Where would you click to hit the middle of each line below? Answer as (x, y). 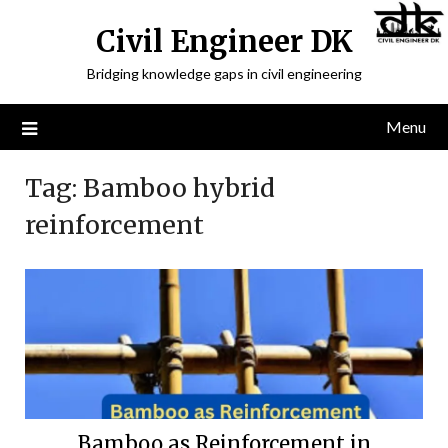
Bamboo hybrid (179, 188)
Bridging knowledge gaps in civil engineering (224, 73)
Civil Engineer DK (224, 41)
